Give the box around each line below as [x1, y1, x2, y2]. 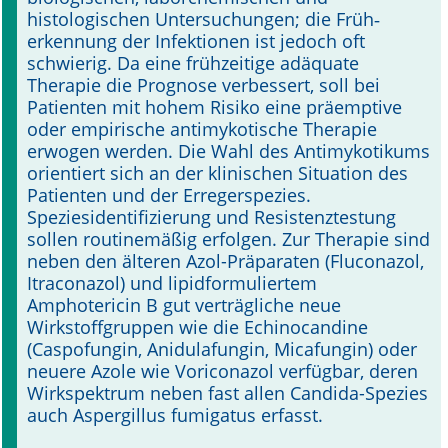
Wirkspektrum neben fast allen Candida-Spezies [27, 381, 428, 405]
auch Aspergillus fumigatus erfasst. [27, 403, 323, 427]
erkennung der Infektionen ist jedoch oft [27, 29, 365, 53]
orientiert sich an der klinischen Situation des [27, 161, 408, 185]
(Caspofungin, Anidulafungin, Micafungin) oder [27, 337, 417, 361]
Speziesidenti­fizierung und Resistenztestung [27, 205, 396, 229]
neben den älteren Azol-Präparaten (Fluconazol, [27, 249, 424, 273]
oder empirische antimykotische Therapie [27, 117, 377, 141]
